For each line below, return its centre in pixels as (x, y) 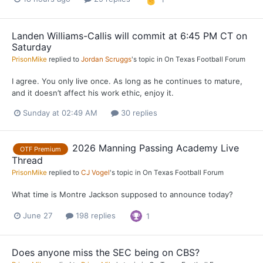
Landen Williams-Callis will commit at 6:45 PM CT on (129, 36)
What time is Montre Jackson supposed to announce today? (122, 194)
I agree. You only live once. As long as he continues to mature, (127, 81)
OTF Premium (41, 149)
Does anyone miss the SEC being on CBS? (106, 252)
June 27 (38, 216)
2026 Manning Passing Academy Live (156, 148)
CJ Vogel (95, 172)
